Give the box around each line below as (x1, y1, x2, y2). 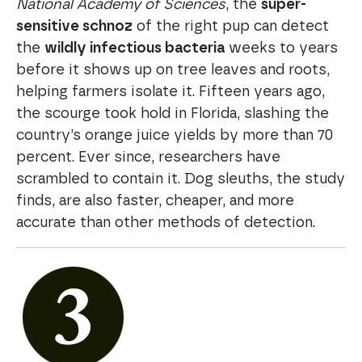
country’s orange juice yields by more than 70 (16, 128, 333, 143)
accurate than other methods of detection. (16, 215, 315, 230)
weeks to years (225, 40, 338, 56)
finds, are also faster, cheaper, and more (16, 193, 294, 208)
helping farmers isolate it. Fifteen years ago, (16, 84, 325, 99)
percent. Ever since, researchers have (16, 149, 280, 165)
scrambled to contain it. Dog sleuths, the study (16, 171, 345, 187)
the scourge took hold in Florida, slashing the (16, 106, 329, 121)
